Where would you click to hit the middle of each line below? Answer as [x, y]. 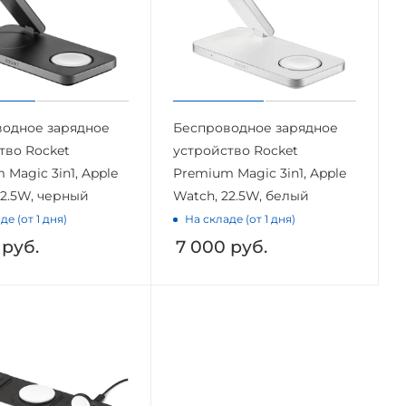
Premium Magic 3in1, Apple [259, 173]
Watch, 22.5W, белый [241, 195]
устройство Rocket [235, 150]
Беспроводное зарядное [255, 127]
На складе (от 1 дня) [240, 219]
